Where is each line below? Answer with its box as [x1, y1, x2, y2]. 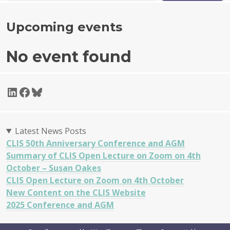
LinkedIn [6, 83, 60, 100]
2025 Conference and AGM [6, 199, 114, 210]
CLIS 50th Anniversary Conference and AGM [6, 137, 185, 149]
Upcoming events [6, 19, 122, 34]
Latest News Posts [14, 125, 86, 137]
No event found [6, 47, 131, 66]
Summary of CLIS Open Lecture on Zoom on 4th [6, 149, 201, 161]
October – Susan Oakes [6, 162, 101, 174]
